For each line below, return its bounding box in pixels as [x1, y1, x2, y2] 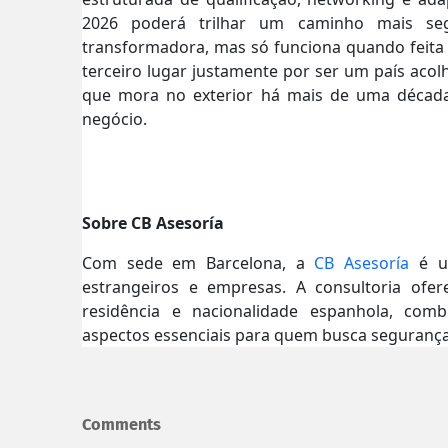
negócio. [82, 107, 147, 130]
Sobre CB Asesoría [82, 211, 224, 234]
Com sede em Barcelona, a [82, 251, 315, 274]
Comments [82, 415, 161, 435]
